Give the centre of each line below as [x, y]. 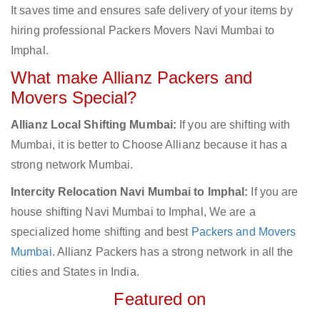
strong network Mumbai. [72, 165]
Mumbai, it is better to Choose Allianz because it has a [149, 145]
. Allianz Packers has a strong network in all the [172, 252]
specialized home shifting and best [101, 232]
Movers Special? [74, 98]
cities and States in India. [75, 272]
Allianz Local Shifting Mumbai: [94, 125]
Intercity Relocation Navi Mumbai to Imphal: [130, 192]
